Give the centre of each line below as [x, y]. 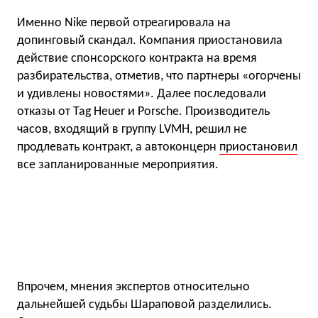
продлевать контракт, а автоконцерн [118, 147]
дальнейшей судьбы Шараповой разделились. [144, 305]
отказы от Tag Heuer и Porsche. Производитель [143, 112]
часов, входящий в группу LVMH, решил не [132, 130]
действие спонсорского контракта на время [137, 59]
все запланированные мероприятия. [118, 165]
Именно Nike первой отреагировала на [124, 23]
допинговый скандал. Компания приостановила [150, 41]
